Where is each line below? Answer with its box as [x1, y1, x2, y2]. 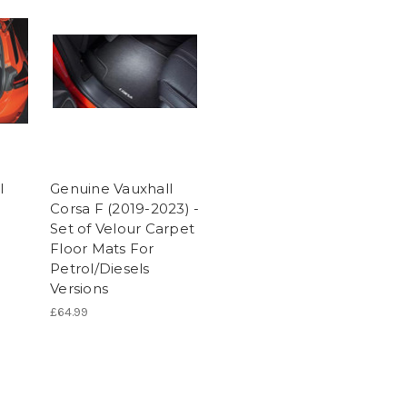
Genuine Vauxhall [50, 180, 173, 198]
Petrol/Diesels [50, 260, 150, 278]
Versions [50, 280, 108, 298]
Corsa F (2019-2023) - [50, 200, 200, 218]
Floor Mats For [50, 240, 154, 258]
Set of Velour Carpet [50, 220, 194, 238]
